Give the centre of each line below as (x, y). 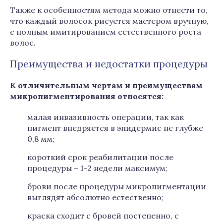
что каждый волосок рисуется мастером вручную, (109, 21)
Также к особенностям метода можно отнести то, (109, 10)
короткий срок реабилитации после (100, 157)
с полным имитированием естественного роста (106, 32)
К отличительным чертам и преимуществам (106, 85)
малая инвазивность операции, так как (106, 117)
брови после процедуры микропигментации (117, 186)
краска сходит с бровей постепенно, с (103, 216)
